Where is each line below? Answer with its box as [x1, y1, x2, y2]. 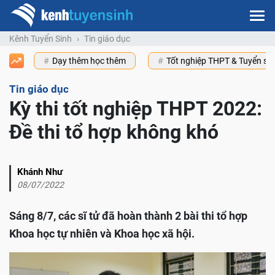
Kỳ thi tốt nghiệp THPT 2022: [9, 97, 262, 121]
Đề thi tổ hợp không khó [9, 120, 219, 144]
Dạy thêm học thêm [52, 56, 126, 66]
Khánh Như [17, 166, 63, 178]
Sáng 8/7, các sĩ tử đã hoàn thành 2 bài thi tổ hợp [9, 209, 247, 223]
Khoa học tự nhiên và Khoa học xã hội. [9, 227, 195, 241]
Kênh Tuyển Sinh [9, 34, 72, 44]
